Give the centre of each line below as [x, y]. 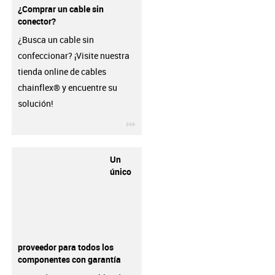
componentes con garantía [69, 259]
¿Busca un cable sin [56, 40]
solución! [35, 103]
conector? [37, 21]
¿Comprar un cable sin [60, 9]
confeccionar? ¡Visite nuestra [73, 56]
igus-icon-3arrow [168, 122]
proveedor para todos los [65, 247]
